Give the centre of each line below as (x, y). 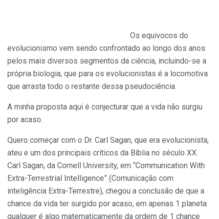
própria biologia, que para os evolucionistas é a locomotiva (108, 73)
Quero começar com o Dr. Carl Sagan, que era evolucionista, (108, 140)
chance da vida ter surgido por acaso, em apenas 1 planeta (107, 203)
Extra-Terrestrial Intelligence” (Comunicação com (90, 178)
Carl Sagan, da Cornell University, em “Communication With (106, 165)
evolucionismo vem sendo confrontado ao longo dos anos (106, 48)
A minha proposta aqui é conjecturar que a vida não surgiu (105, 107)
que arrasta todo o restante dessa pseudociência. (92, 86)
